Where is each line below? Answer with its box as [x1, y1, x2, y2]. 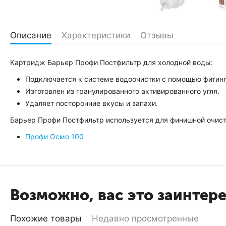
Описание [10, 30, 51, 40]
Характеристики [62, 30, 130, 40]
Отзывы [140, 30, 174, 40]
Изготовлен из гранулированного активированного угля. [25, 87, 219, 95]
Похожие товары [10, 213, 82, 223]
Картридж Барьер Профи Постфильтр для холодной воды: [10, 58, 213, 67]
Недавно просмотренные [92, 213, 199, 223]
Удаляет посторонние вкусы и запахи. [25, 99, 158, 107]
